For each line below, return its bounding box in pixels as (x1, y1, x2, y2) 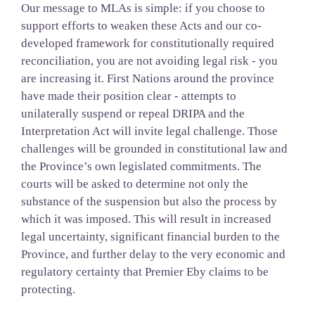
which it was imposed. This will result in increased (20, 212, 271, 226)
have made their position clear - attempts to (20, 89, 236, 103)
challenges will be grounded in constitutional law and (20, 142, 288, 156)
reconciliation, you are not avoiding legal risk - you (20, 54, 278, 68)
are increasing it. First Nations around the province (20, 72, 274, 86)
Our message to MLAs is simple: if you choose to (20, 1, 265, 15)
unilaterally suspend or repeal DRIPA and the (20, 107, 245, 121)
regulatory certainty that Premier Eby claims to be (20, 265, 269, 279)
